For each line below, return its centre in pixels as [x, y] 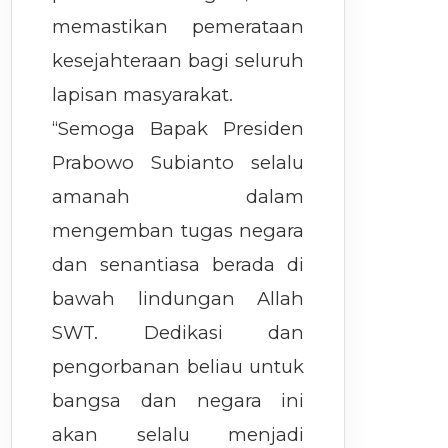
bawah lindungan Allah [178, 298]
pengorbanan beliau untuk [178, 366]
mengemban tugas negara [178, 230]
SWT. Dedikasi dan [178, 332]
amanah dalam [178, 196]
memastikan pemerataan [178, 26]
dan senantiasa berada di [178, 264]
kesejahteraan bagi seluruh [178, 60]
